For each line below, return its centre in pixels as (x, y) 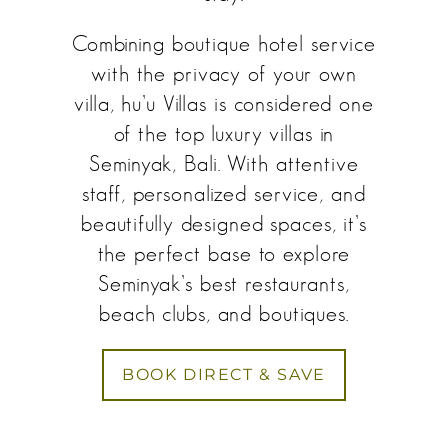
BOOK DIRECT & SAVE (224, 375)
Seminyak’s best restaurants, (224, 284)
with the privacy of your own (224, 74)
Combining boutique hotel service (224, 44)
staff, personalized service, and (224, 194)
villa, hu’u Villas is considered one (224, 104)
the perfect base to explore (224, 254)
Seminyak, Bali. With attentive (224, 164)
